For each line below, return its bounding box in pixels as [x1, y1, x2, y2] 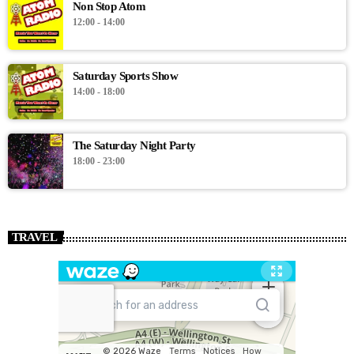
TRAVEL [11, 231, 57, 244]
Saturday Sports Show [73, 69, 178, 82]
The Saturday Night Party [73, 138, 196, 152]
